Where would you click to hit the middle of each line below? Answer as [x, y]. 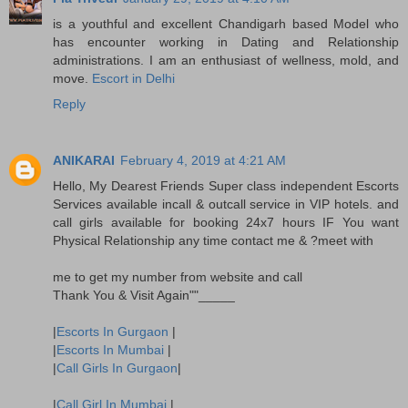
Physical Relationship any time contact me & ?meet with [213, 240]
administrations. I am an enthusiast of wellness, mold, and [226, 60]
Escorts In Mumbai [110, 349]
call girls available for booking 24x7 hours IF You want [226, 222]
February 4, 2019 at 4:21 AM [203, 160]
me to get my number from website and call [178, 276]
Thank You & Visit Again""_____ [144, 295]
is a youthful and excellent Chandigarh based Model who [226, 23]
